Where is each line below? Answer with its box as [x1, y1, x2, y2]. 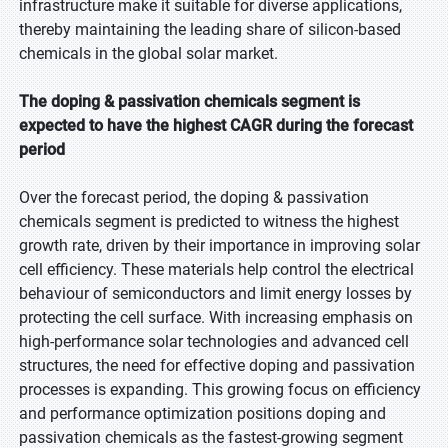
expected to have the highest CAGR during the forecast [19, 116, 413, 135]
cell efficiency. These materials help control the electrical [19, 260, 414, 279]
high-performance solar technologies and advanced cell [19, 332, 409, 351]
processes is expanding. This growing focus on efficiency [19, 380, 421, 399]
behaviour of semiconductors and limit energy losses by [19, 284, 412, 303]
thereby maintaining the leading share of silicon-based [19, 20, 401, 39]
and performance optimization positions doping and [19, 404, 386, 423]
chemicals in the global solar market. [19, 44, 278, 63]
